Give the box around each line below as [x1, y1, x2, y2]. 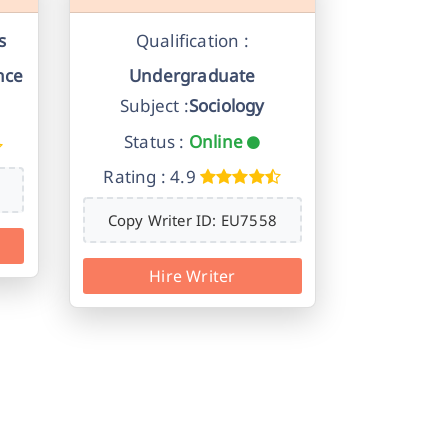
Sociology [188, 94, 265, 118]
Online [184, 129, 248, 153]
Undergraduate [128, 64, 256, 88]
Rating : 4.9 [103, 165, 196, 189]
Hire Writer [149, 264, 236, 287]
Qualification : [135, 29, 249, 53]
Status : [124, 129, 185, 153]
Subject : [119, 94, 189, 118]
